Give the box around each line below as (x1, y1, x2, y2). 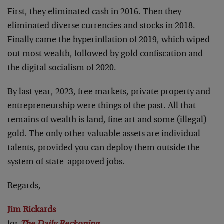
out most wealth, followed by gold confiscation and (7, 49, 203, 59)
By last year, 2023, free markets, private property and (7, 87, 210, 97)
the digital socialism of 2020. (7, 63, 116, 73)
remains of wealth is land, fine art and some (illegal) (7, 115, 206, 125)
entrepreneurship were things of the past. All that (7, 101, 196, 111)
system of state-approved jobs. (7, 157, 125, 167)
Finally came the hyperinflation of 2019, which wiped (7, 35, 210, 45)
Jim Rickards (7, 205, 56, 215)
